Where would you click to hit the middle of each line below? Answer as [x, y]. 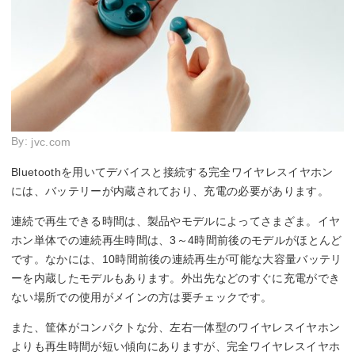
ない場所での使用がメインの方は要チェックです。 [142, 298]
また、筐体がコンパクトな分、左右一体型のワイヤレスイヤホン [176, 328]
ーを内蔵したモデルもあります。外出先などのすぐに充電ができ [176, 279]
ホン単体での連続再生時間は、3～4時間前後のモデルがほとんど [177, 240]
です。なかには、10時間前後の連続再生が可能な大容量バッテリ [177, 260]
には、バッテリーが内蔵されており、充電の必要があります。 [170, 191]
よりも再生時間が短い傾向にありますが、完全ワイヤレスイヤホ [176, 347]
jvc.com [51, 142]
